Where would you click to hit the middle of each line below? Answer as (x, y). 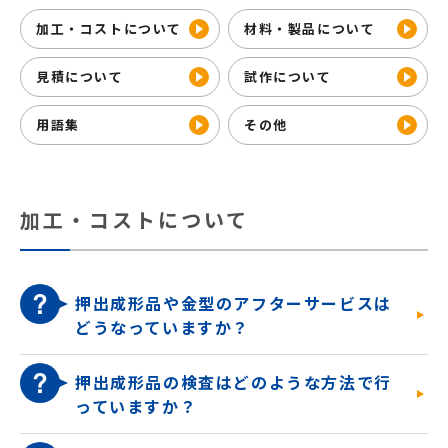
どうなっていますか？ (163, 327)
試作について (288, 76)
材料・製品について (310, 28)
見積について (80, 76)
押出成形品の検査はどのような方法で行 (233, 382)
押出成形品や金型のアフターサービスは (233, 303)
